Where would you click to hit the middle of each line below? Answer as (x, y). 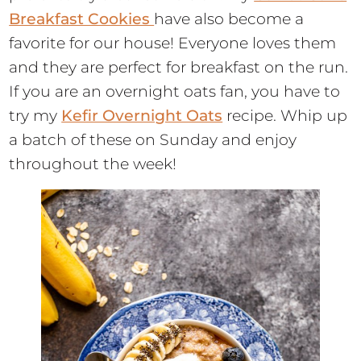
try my (35, 115)
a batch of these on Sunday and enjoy (153, 139)
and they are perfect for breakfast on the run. (179, 67)
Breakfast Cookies (82, 19)
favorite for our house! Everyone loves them (173, 43)
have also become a (229, 19)
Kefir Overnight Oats (142, 115)
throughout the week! (93, 164)
